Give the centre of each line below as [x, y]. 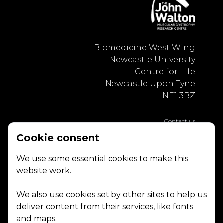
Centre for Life [165, 71]
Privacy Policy [175, 133]
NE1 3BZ [179, 95]
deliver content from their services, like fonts [105, 206]
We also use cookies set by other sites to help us [111, 194]
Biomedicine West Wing [144, 48]
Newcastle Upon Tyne [150, 83]
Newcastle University [152, 59]
